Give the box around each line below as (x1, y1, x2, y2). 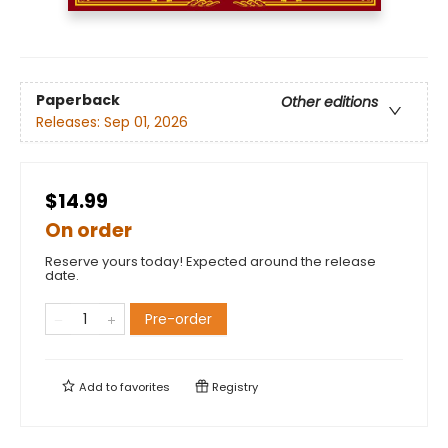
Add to (76, 379, 120, 396)
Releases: (36, 112, 104, 133)
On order (45, 217, 132, 245)
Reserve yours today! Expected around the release (45, 252, 376, 272)
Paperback (36, 90, 120, 111)
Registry (209, 379, 258, 396)
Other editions (281, 92, 378, 113)
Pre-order (145, 309, 212, 330)
